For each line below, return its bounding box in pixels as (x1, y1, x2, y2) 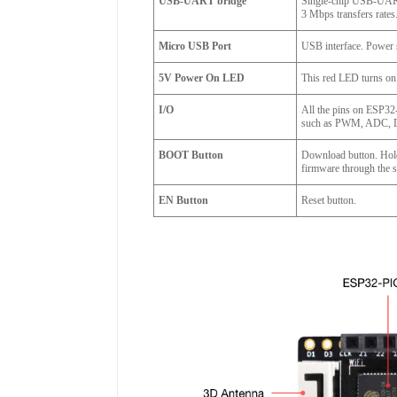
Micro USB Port (159, 40, 231, 52)
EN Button (159, 194, 208, 206)
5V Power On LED (159, 72, 245, 84)
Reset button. (301, 194, 356, 206)
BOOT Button (159, 149, 223, 161)
